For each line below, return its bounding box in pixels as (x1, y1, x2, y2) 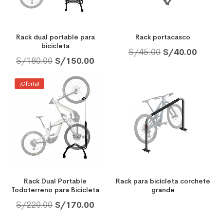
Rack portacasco (135, 32, 190, 41)
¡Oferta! (19, 79, 39, 88)
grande (151, 185, 175, 194)
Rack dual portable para (16, 32, 95, 41)
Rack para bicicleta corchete (115, 176, 210, 185)
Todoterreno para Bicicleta (11, 185, 99, 194)
